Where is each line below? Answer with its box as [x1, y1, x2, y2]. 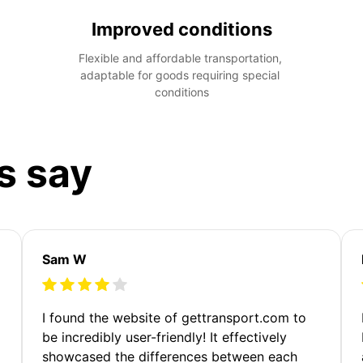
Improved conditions [91, 18, 272, 40]
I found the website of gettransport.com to [42, 309, 307, 326]
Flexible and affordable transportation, [78, 50, 282, 65]
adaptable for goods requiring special [80, 67, 280, 82]
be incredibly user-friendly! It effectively [42, 328, 288, 345]
